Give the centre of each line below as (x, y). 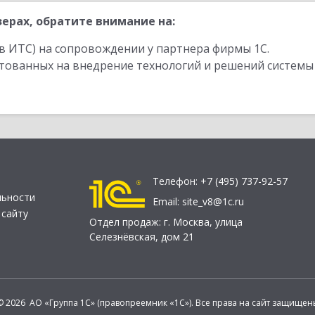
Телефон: (176, 181)
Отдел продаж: (127, 222)
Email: (167, 202)
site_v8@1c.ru (213, 202)
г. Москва (187, 222)
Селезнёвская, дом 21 (142, 237)
